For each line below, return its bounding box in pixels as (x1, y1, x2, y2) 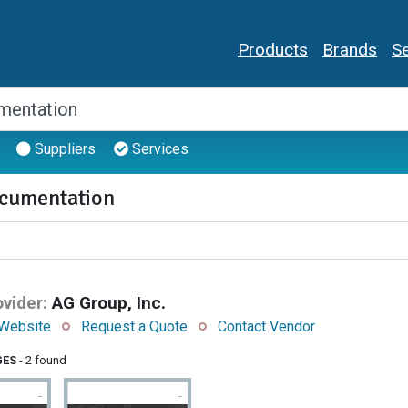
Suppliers (31, 140, 96, 158)
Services (128, 140, 189, 158)
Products (238, 39, 308, 61)
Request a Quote (81, 318, 188, 336)
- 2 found (16, 353, 66, 368)
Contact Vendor (218, 318, 315, 336)
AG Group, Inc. (52, 292, 166, 314)
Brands (322, 39, 377, 61)
